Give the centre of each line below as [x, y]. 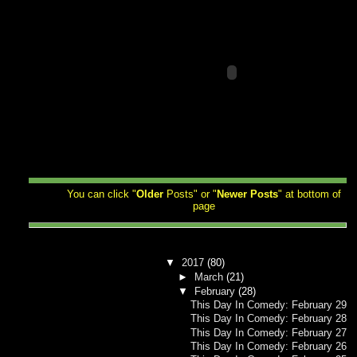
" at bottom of [309, 194]
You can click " [101, 194]
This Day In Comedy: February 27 [269, 333]
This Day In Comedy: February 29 [269, 306]
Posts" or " [191, 194]
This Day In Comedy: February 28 [269, 319]
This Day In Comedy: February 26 [269, 346]
